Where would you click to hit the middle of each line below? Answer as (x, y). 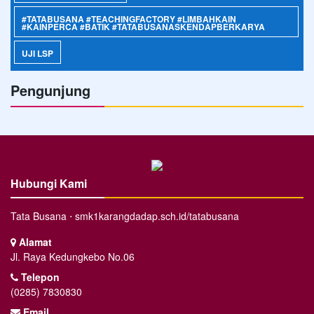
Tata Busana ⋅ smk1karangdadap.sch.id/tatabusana (125, 216)
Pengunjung (50, 90)
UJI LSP (37, 54)
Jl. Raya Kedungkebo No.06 (73, 257)
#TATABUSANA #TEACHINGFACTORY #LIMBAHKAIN (129, 19)
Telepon (39, 277)
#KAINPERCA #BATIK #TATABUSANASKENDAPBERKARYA (143, 27)
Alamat (34, 242)
